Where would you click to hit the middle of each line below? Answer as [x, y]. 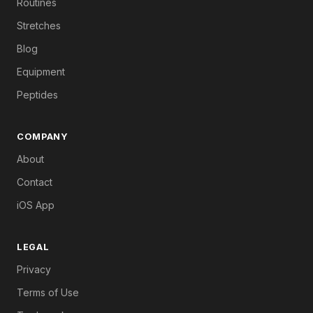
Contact [35, 182]
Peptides [37, 94]
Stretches [39, 25]
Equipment [41, 71]
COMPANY [43, 136]
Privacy [34, 269]
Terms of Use [48, 292]
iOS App [36, 205]
